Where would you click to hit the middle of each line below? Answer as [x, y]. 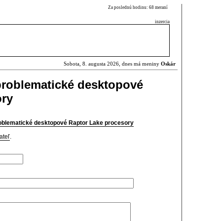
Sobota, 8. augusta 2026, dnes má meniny [112, 64]
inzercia [162, 22]
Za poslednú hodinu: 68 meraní [139, 7]
